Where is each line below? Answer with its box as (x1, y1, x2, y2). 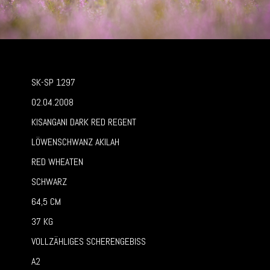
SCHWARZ (31, 175, 67, 188)
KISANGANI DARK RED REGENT (31, 115, 136, 128)
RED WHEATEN (31, 155, 83, 168)
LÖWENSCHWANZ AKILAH (31, 135, 119, 148)
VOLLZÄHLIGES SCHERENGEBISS (31, 234, 146, 248)
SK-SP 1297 (31, 75, 75, 89)
